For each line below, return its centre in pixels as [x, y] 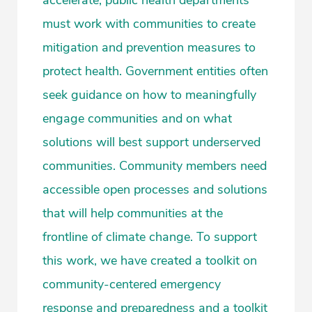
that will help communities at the [133, 213]
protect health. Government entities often [155, 71]
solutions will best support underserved [151, 142]
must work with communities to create [149, 23]
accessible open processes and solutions [155, 189]
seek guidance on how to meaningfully [149, 94]
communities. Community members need [155, 165]
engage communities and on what [137, 118]
